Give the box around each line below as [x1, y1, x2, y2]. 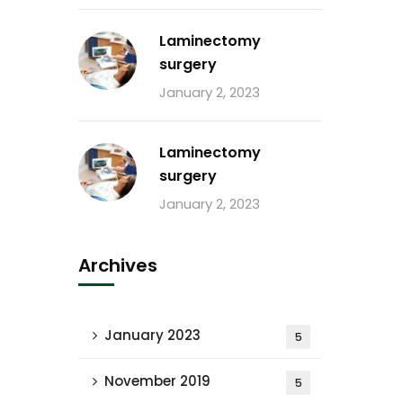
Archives [78, 253, 157, 278]
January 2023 [104, 326, 201, 345]
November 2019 [104, 372, 210, 390]
